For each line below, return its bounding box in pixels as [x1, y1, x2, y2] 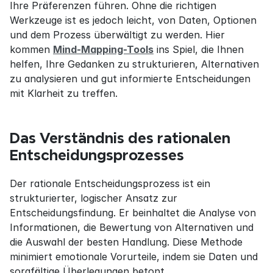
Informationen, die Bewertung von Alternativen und [10, 221, 253, 233]
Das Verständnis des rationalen [10, 130, 230, 146]
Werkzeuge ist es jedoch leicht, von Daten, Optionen [10, 14, 257, 26]
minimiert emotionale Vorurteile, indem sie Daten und [10, 250, 258, 263]
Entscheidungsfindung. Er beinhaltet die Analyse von [10, 207, 256, 219]
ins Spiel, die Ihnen [154, 43, 244, 55]
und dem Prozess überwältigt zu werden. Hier [10, 29, 225, 41]
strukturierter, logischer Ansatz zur [10, 192, 177, 204]
